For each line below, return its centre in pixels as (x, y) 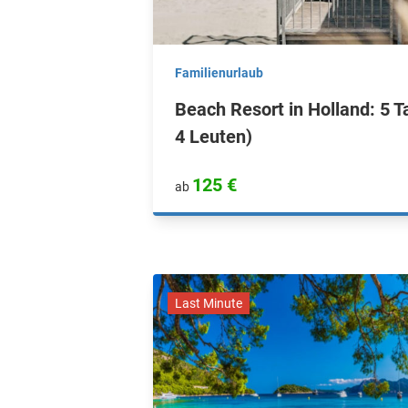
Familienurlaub (219, 73)
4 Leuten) (214, 137)
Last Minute (209, 303)
